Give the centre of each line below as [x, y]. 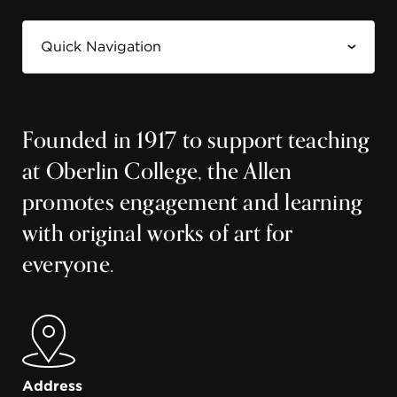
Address [53, 385]
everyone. [68, 265]
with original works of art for [158, 234]
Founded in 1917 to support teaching [196, 140]
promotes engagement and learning [193, 202]
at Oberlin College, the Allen [157, 171]
